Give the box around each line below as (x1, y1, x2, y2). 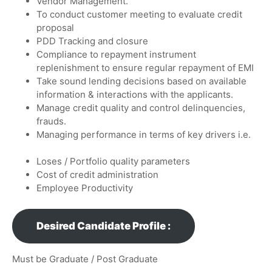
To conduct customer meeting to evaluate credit (36, 8, 242, 20)
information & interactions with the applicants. (36, 88, 238, 100)
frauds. (36, 115, 66, 127)
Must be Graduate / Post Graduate (12, 253, 158, 265)
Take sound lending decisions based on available (36, 75, 246, 87)
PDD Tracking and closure (36, 35, 148, 47)
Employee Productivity (36, 182, 133, 194)
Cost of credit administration (36, 169, 158, 181)
